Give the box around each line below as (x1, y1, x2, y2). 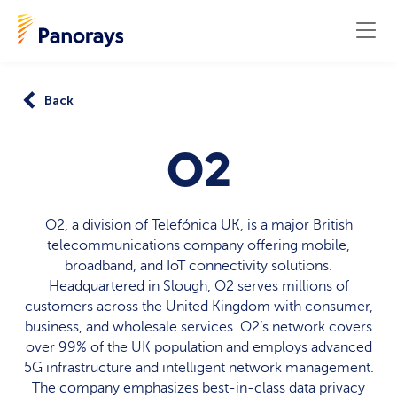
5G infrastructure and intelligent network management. (23, 360, 374, 377)
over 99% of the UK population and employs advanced (25, 339, 372, 356)
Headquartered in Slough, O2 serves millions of (48, 278, 349, 295)
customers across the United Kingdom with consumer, (24, 299, 373, 315)
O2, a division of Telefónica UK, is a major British (44, 217, 353, 234)
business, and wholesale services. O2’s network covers (25, 319, 372, 336)
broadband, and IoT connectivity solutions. (65, 258, 332, 275)
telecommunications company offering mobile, (47, 237, 350, 254)
